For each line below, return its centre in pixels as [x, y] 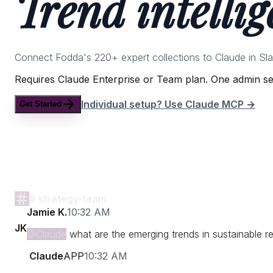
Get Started [41, 104]
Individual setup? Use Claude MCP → [168, 104]
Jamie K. [47, 212]
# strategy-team [68, 198]
